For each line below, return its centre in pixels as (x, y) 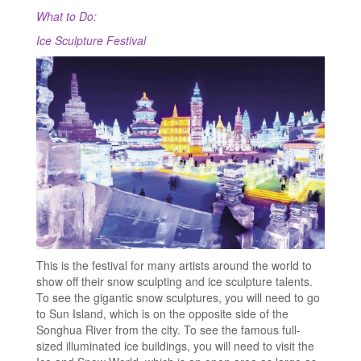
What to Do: (66, 17)
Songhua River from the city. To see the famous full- (168, 330)
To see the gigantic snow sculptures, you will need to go (178, 297)
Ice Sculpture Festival (91, 41)
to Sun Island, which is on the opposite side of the (162, 313)
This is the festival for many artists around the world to (174, 265)
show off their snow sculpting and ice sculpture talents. (174, 281)
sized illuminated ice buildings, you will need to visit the (175, 346)
